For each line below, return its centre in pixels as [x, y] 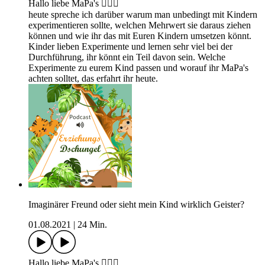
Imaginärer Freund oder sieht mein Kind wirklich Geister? [136, 205]
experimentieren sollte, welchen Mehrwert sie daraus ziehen [140, 25]
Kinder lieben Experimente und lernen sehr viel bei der [130, 47]
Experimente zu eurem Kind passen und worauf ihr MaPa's [138, 68]
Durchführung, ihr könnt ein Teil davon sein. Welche [127, 57]
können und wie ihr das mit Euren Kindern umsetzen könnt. [140, 36]
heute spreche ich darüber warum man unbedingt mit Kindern [143, 15]
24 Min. [92, 225]
